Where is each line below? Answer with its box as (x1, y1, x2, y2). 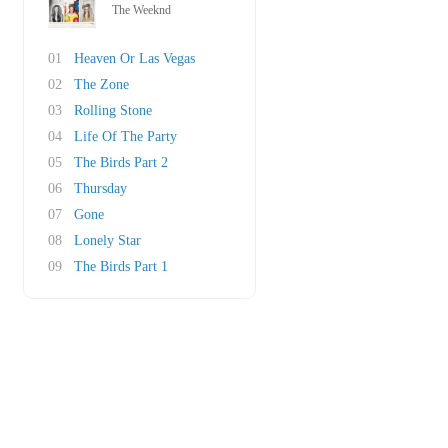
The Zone (74, 77, 129, 92)
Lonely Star (74, 233, 141, 248)
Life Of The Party (74, 129, 177, 144)
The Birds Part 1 (74, 259, 168, 274)
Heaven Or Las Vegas (74, 51, 195, 66)
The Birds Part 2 (74, 155, 168, 170)
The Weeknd (112, 3, 171, 17)
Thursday (74, 181, 127, 196)
